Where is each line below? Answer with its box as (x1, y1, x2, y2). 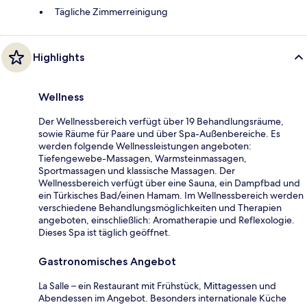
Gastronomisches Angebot (38, 254, 176, 268)
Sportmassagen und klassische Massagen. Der (38, 164, 235, 177)
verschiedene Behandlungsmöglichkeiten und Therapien (38, 201, 282, 214)
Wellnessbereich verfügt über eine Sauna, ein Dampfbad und (38, 176, 300, 189)
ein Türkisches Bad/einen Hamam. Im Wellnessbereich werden (38, 188, 304, 201)
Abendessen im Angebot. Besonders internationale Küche (38, 291, 286, 304)
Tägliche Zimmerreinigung (55, 5, 168, 18)
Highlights (33, 50, 84, 64)
